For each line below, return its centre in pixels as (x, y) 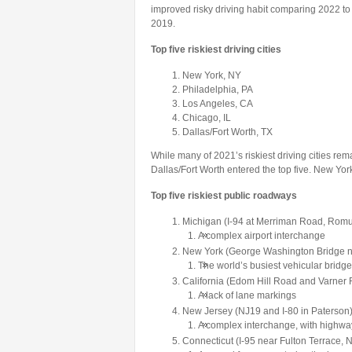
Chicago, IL (207, 118)
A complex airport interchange (262, 236)
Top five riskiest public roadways (224, 196)
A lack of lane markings (247, 295)
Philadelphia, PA (218, 90)
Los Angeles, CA (218, 104)
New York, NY (212, 75)
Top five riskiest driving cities (216, 49)
